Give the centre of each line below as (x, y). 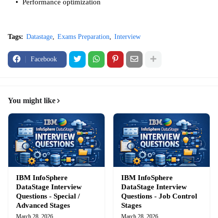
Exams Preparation (83, 36)
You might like (32, 100)
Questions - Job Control (159, 196)
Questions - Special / (48, 196)
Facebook (44, 59)
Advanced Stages (43, 205)
